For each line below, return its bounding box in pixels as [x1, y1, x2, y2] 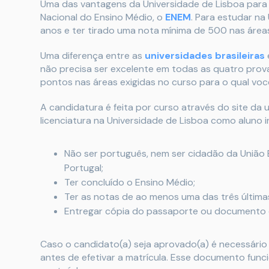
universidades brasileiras [145, 49, 265, 62]
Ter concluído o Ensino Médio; [64, 175, 195, 189]
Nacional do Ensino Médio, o [40, 10, 165, 23]
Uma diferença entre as [40, 49, 145, 62]
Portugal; [64, 161, 103, 174]
